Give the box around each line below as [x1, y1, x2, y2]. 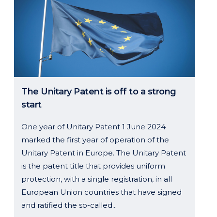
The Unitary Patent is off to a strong [21, 86, 176, 97]
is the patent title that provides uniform [21, 161, 165, 170]
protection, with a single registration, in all [21, 174, 172, 184]
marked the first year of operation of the [21, 135, 169, 144]
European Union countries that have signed [21, 187, 182, 197]
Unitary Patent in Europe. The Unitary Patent [21, 148, 186, 157]
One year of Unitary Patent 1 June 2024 [21, 122, 166, 131]
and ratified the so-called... [21, 200, 117, 210]
